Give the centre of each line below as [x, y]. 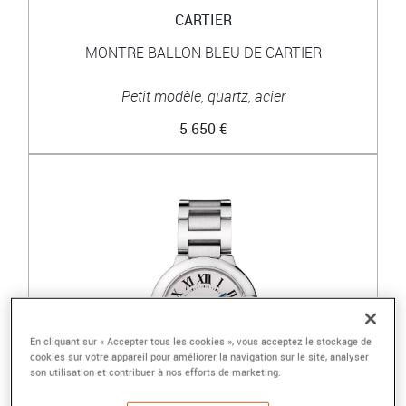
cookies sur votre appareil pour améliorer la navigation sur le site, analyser [200, 357]
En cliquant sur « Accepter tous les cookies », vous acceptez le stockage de [201, 342]
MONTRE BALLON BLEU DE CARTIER [203, 52]
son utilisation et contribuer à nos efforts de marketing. [156, 372]
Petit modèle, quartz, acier [203, 96]
